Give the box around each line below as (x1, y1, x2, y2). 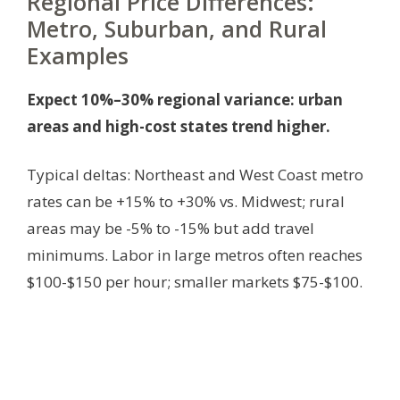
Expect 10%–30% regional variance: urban (27, 89, 343, 111)
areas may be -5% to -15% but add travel (27, 218, 314, 239)
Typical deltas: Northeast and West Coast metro (27, 164, 363, 186)
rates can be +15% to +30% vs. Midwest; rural (27, 191, 345, 212)
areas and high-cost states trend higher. (27, 116, 330, 137)
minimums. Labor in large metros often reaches (27, 245, 362, 266)
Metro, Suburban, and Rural (27, 13, 327, 45)
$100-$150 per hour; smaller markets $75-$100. (27, 271, 362, 293)
